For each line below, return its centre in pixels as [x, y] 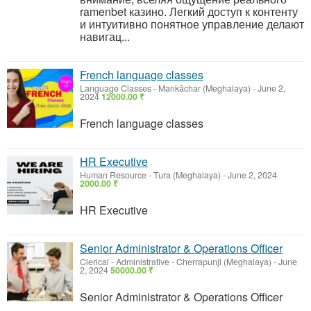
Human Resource [113, 175]
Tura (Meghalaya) [187, 175]
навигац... [105, 36]
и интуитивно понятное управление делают [192, 24]
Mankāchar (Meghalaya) [204, 88]
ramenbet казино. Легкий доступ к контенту [189, 11]
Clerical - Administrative [125, 262]
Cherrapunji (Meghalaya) [224, 262]
